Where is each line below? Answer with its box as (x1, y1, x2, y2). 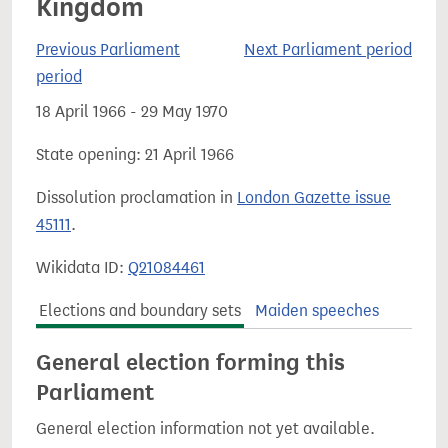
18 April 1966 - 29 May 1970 (36, 102, 228, 121)
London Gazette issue (237, 188, 391, 207)
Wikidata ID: (36, 258, 128, 277)
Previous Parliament (36, 40, 180, 59)
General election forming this (36, 348, 345, 376)
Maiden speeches (254, 301, 379, 320)
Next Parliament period (244, 40, 412, 59)
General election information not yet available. (36, 419, 375, 438)
